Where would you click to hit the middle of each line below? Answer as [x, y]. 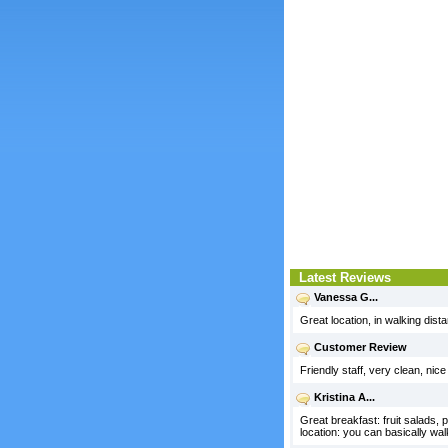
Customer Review [360, 347]
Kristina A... [344, 397]
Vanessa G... [345, 297]
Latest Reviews [340, 277]
